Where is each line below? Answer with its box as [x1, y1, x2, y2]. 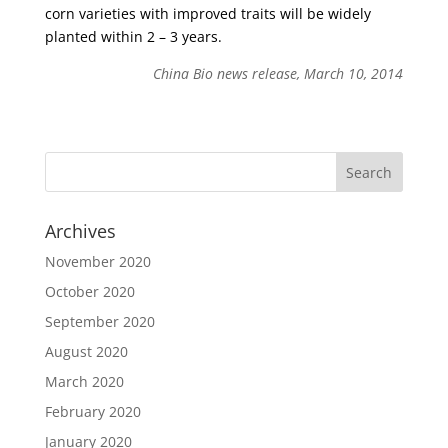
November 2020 [44, 252, 151, 271]
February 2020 [44, 402, 141, 421]
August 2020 [44, 342, 128, 361]
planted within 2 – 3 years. [44, 27, 222, 46]
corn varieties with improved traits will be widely [44, 4, 371, 23]
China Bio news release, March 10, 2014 [153, 64, 404, 83]
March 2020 [44, 372, 124, 391]
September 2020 [44, 312, 155, 331]
